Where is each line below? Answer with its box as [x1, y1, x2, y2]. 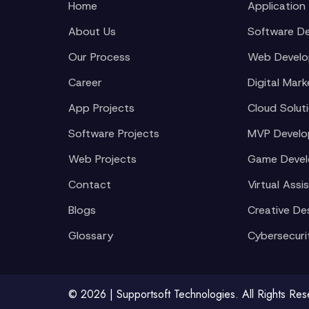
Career [68, 75, 102, 90]
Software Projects [68, 126, 159, 141]
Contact [68, 177, 111, 192]
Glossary [68, 228, 113, 243]
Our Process [68, 50, 130, 64]
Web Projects [68, 152, 137, 166]
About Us [68, 24, 116, 39]
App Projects [68, 101, 134, 115]
